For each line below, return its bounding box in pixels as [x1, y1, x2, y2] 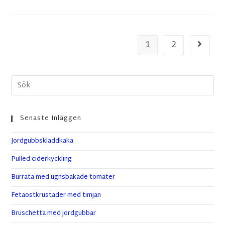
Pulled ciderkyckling [11, 153, 72, 166]
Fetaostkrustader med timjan [11, 189, 101, 202]
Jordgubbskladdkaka [11, 135, 74, 148]
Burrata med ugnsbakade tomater [11, 171, 116, 184]
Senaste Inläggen [20, 113, 82, 125]
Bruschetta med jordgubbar [11, 207, 96, 220]
